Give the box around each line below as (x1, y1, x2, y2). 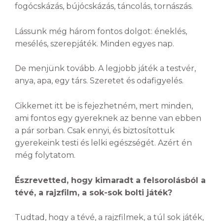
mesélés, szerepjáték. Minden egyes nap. (15, 38, 174, 48)
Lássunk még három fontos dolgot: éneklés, (15, 26, 187, 36)
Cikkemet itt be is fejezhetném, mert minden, (15, 101, 193, 110)
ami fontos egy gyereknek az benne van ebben (15, 113, 201, 123)
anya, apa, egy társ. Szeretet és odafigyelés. (15, 76, 184, 86)
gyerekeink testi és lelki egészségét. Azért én (15, 138, 192, 147)
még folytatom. (15, 150, 75, 160)
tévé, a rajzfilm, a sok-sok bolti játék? (15, 187, 172, 197)
